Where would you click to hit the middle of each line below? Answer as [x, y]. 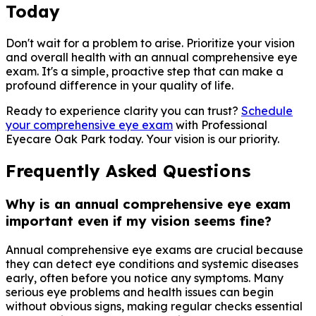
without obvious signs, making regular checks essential [154, 306]
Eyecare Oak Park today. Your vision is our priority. [142, 139]
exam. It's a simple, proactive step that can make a [145, 72]
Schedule [267, 111]
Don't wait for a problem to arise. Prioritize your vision [150, 43]
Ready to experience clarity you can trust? [123, 111]
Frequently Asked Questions [128, 171]
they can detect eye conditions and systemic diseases [152, 263]
